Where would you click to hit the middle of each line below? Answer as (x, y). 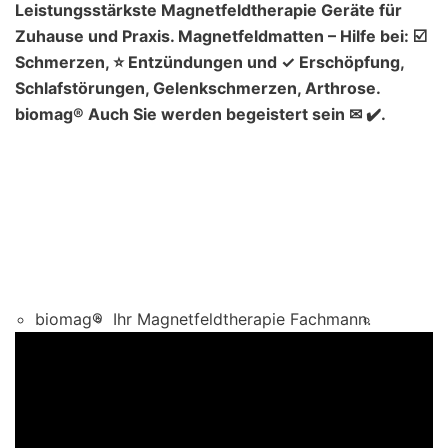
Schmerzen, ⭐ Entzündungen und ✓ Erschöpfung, (209, 61)
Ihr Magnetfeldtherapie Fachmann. (242, 318)
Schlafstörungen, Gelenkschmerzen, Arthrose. (197, 87)
